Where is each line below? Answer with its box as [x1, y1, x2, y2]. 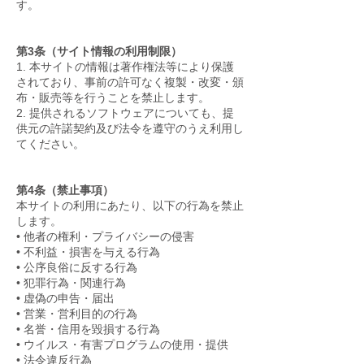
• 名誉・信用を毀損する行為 [16, 323, 160, 336]
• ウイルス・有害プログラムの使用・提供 [16, 338, 228, 351]
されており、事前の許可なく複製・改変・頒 [16, 76, 244, 89]
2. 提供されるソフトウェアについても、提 [16, 106, 234, 119]
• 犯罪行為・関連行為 [16, 276, 126, 289]
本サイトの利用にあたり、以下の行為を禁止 [16, 199, 244, 212]
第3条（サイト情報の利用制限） [16, 45, 182, 58]
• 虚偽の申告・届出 [16, 292, 115, 305]
